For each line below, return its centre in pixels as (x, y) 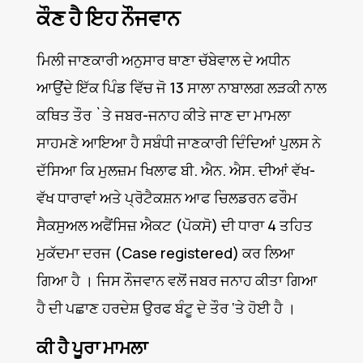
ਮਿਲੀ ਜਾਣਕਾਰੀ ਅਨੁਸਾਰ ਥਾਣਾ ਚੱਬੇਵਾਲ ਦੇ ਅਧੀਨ (163, 60)
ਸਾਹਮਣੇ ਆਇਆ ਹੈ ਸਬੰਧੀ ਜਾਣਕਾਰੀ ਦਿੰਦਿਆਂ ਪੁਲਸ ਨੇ (178, 143)
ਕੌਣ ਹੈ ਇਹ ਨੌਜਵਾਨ (108, 18)
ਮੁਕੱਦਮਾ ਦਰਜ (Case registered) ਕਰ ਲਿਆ (165, 253)
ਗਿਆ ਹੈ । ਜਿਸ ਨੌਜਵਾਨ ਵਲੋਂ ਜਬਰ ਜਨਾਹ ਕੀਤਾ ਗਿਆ (177, 281)
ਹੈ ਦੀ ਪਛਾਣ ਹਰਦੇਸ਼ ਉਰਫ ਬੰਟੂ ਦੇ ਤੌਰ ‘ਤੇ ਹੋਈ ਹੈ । (166, 308)
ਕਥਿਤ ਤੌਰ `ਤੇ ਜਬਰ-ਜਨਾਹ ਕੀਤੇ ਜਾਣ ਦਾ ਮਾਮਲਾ (163, 115)
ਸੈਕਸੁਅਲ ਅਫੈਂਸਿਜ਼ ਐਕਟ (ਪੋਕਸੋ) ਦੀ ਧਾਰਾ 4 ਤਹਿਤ (174, 226)
